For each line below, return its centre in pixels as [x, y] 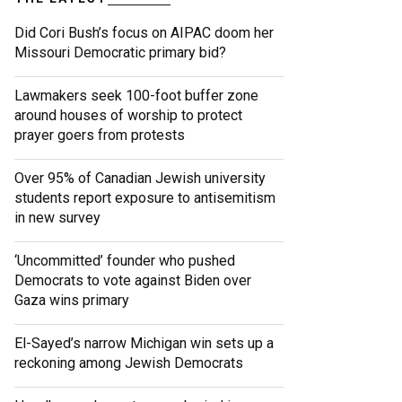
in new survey [57, 218]
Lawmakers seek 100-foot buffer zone [136, 96]
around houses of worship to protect [128, 116]
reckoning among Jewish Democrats [129, 363]
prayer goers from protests [100, 135]
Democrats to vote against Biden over [133, 281]
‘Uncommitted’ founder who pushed [125, 261]
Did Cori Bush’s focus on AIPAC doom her [144, 33]
